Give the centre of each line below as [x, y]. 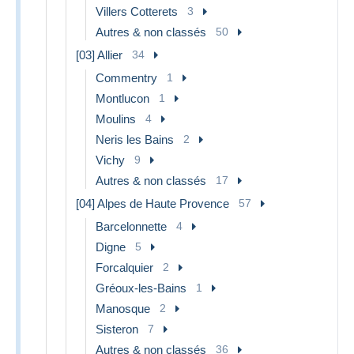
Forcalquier [124, 267]
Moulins [116, 119]
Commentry [126, 77]
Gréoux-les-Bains [141, 288]
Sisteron [117, 329]
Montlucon [122, 98]
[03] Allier [99, 55]
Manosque [123, 308]
